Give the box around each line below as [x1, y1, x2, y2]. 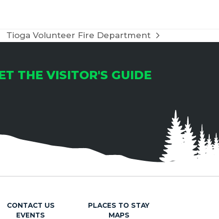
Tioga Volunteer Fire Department [6, 30, 151, 40]
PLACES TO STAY [88, 201, 150, 209]
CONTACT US [6, 201, 55, 209]
